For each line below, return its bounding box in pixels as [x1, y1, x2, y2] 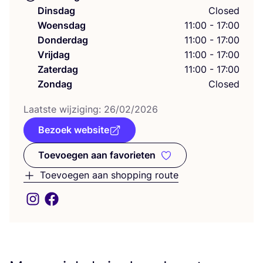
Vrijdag [38, 49, 70, 60]
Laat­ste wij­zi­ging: [23, 103, 104, 115]
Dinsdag [38, 5, 75, 16]
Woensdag [38, 19, 86, 31]
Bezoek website [38, 124, 109, 136]
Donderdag [38, 34, 88, 46]
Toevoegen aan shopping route [40, 169, 178, 181]
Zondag [38, 78, 72, 90]
